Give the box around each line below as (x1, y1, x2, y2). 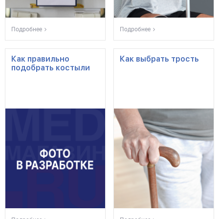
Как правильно (11, 54, 69, 64)
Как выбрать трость (120, 54, 199, 64)
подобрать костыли (11, 63, 90, 72)
